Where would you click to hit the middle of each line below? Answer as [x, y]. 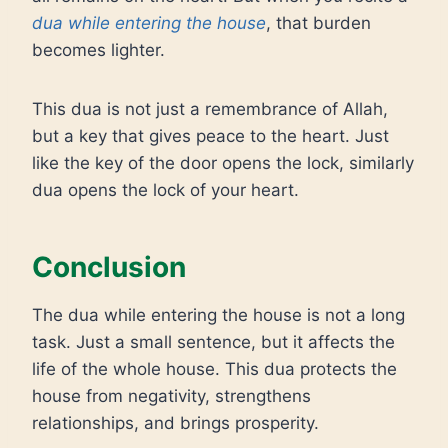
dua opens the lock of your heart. [165, 190]
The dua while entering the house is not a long [218, 315]
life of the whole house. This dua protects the [214, 369]
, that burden [318, 23]
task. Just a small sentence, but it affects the [213, 342]
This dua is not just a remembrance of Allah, [210, 109]
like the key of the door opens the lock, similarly [223, 163]
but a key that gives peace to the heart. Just [210, 136]
